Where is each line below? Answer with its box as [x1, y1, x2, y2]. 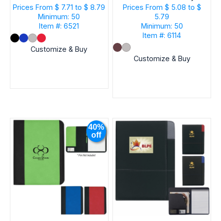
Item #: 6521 [39, 22, 79, 31]
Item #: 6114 [143, 31, 182, 40]
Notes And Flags [134, 2, 189, 11]
